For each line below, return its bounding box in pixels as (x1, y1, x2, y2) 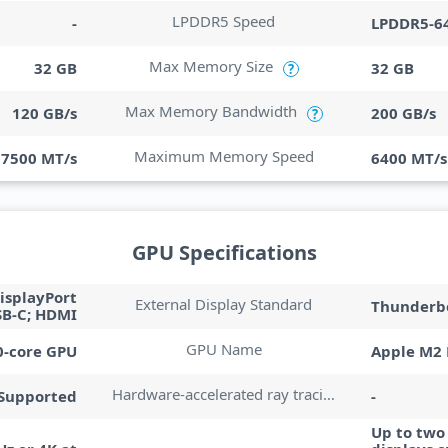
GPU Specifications (131, 239, 317, 266)
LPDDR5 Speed (172, 11, 276, 31)
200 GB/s (370, 102, 436, 123)
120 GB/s (12, 102, 78, 123)
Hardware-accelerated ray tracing (323, 384, 336, 404)
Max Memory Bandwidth (124, 101, 297, 121)
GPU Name (185, 339, 262, 359)
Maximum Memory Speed (133, 146, 314, 166)
